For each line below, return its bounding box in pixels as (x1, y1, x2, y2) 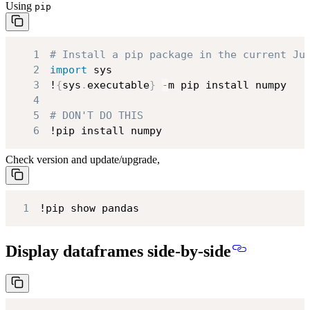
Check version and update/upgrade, (6, 154, 160, 166)
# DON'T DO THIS (49, 109, 143, 122)
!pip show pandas (39, 201, 139, 215)
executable (86, 78, 149, 91)
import (49, 63, 87, 76)
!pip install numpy (49, 124, 162, 137)
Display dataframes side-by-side (6, 241, 231, 260)
